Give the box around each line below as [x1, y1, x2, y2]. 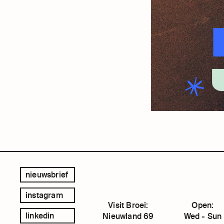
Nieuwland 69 [102, 210, 154, 221]
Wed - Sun [183, 210, 222, 221]
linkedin [25, 210, 54, 220]
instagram [25, 190, 63, 200]
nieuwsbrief [25, 169, 68, 179]
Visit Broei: [108, 199, 148, 210]
